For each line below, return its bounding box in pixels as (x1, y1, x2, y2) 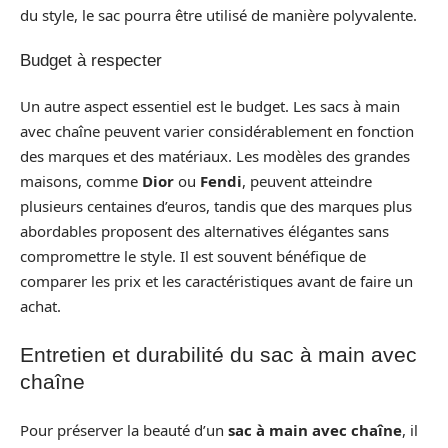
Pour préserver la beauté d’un (20, 419, 228, 440)
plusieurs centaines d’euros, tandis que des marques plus (20, 195, 412, 216)
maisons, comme (20, 170, 142, 191)
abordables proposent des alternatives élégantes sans (20, 220, 389, 241)
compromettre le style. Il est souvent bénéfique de (20, 245, 366, 266)
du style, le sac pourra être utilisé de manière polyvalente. (20, 4, 417, 25)
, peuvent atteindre (242, 170, 372, 191)
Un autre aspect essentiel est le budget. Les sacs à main (20, 95, 400, 116)
